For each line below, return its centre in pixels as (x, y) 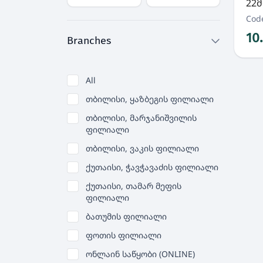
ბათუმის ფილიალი (126, 216)
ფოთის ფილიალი (124, 235)
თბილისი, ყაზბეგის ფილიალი (150, 99)
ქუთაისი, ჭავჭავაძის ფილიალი (152, 167)
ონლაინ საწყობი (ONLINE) (140, 254)
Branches (89, 41)
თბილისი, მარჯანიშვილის (141, 118)
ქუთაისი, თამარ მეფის (134, 186)
